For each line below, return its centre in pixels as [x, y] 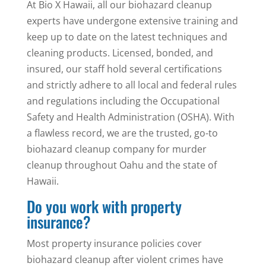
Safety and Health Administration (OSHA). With [130, 117]
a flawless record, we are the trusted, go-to [122, 133]
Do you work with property [104, 207]
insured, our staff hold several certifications [124, 69]
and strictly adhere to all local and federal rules [132, 85]
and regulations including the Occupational [123, 101]
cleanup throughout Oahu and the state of [121, 165]
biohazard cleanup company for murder [116, 149]
